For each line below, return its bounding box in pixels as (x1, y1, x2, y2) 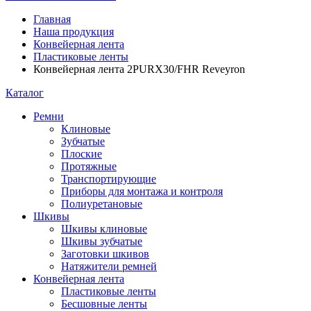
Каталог (6, 87, 44, 99)
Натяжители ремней (61, 260, 157, 272)
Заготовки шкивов (61, 248, 149, 260)
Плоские (61, 148, 102, 160)
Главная (33, 13, 71, 25)
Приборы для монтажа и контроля (61, 185, 223, 197)
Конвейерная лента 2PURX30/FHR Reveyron (33, 63, 245, 75)
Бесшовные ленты (61, 298, 147, 310)
